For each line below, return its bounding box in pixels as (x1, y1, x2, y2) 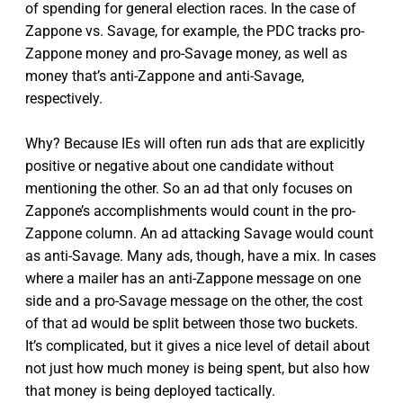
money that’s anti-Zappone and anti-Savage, (25, 67, 304, 85)
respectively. (25, 89, 103, 107)
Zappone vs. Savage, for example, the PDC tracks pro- (25, 22, 364, 40)
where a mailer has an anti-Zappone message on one (25, 269, 361, 287)
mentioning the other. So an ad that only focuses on (25, 179, 353, 197)
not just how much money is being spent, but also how (25, 359, 370, 377)
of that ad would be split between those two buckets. (25, 314, 358, 332)
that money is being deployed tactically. (25, 381, 275, 399)
